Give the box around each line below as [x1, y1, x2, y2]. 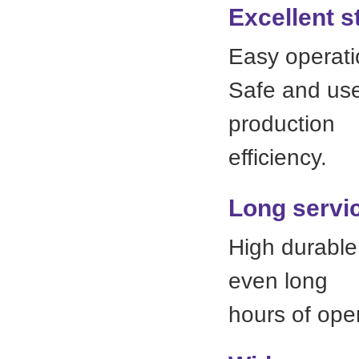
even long [228, 268, 328, 293]
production [228, 111, 335, 136]
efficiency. [228, 144, 327, 170]
